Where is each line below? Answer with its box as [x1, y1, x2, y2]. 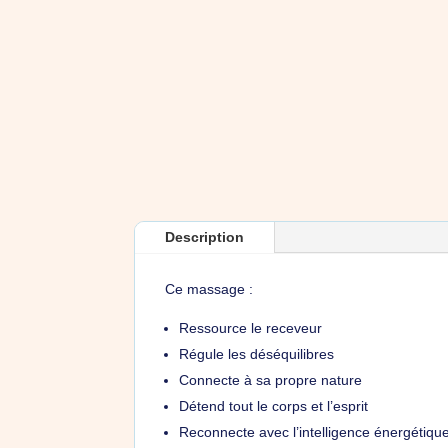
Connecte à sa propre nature [179, 371, 363, 388]
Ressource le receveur [179, 319, 323, 336]
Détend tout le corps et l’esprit [179, 397, 369, 414]
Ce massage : [165, 280, 254, 297]
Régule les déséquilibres [179, 345, 335, 362]
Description [165, 228, 245, 245]
